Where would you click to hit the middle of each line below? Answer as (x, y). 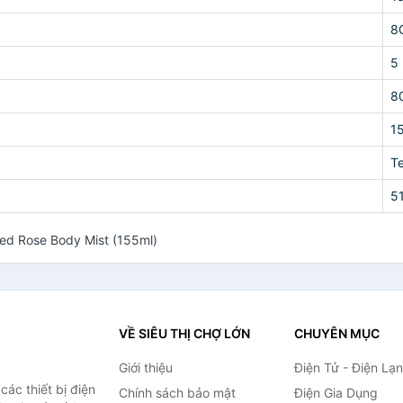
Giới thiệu (145, 367)
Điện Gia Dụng (336, 393)
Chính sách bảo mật (177, 393)
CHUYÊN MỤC (336, 333)
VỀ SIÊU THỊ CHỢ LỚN (184, 333)
